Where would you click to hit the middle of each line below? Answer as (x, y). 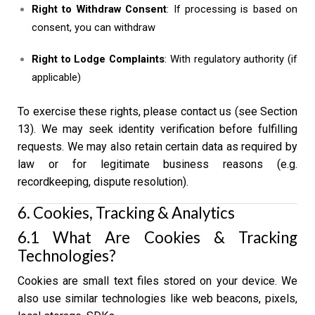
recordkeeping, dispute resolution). (103, 181)
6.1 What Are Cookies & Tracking (157, 238)
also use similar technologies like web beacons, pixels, (157, 298)
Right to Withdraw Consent (99, 9)
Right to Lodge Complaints (98, 59)
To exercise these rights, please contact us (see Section (157, 111)
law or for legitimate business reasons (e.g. (157, 164)
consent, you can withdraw (94, 28)
